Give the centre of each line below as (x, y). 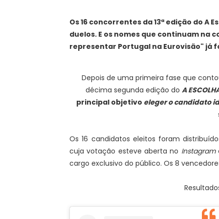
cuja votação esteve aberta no (125, 151)
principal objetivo (110, 102)
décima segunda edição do (134, 90)
